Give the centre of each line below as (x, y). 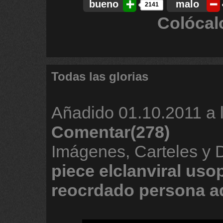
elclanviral (140, 171)
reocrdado (93, 190)
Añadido (85, 112)
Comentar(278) (111, 132)
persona (172, 190)
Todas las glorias (100, 76)
